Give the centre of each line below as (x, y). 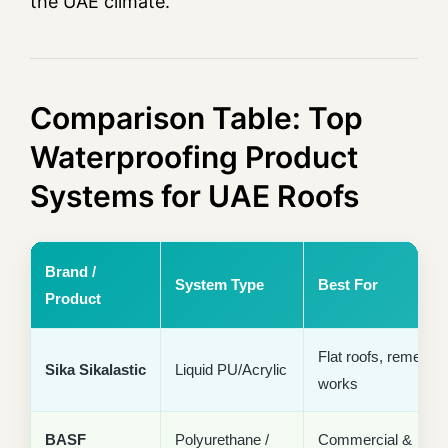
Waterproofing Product (194, 157)
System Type (219, 285)
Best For (348, 285)
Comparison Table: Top (196, 118)
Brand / (70, 272)
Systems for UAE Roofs (194, 196)
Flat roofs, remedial (380, 357)
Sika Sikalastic (95, 370)
